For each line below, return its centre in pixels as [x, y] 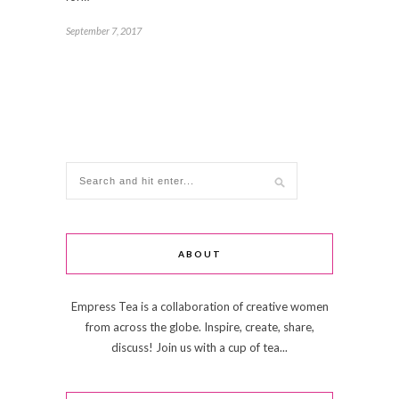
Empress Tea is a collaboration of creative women [199, 307]
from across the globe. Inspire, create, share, [199, 327]
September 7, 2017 [104, 31]
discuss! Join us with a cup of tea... [199, 348]
